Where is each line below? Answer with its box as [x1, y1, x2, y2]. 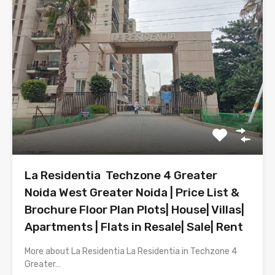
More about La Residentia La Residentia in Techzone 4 [25, 246, 237, 257]
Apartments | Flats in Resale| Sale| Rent [25, 219, 243, 234]
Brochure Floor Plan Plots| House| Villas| [25, 202, 244, 217]
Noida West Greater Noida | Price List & [25, 185, 239, 199]
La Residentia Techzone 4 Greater [25, 168, 217, 182]
